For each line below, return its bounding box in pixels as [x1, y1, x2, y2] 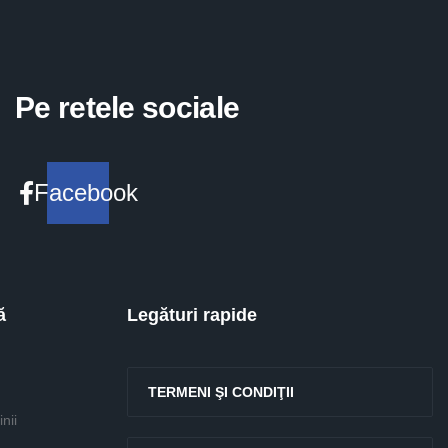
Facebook [33, 179, 138, 206]
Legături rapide [127, 305, 257, 325]
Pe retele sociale [15, 91, 240, 124]
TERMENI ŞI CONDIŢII [148, 384, 294, 400]
